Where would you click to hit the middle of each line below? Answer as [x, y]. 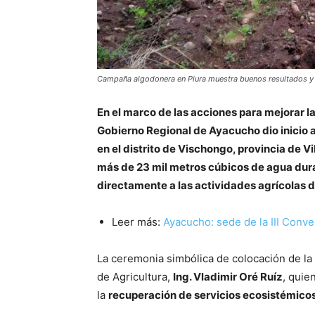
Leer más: [137, 221]
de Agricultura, [135, 276]
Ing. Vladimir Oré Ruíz [228, 276]
